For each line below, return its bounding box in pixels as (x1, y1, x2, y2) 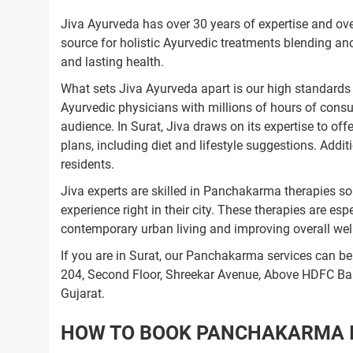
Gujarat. (61, 286, 105, 301)
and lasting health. (61, 54, 164, 69)
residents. (61, 157, 114, 172)
